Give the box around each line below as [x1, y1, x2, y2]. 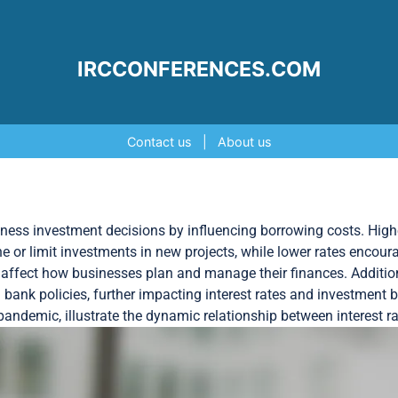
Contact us [126, 134, 192, 149]
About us [217, 134, 272, 149]
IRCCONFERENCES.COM [77, 57, 321, 82]
